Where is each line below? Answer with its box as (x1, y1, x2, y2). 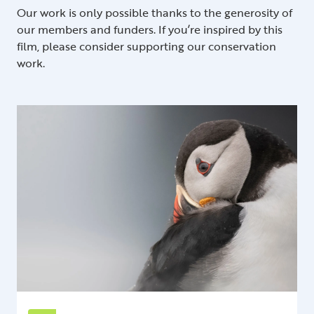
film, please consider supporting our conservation (17, 37, 276, 55)
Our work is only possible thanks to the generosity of (17, 4, 292, 21)
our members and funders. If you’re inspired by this (17, 20, 282, 38)
